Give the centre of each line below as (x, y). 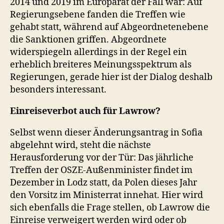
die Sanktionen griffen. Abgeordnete (88, 39)
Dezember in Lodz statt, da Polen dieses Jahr (103, 182)
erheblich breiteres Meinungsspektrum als (101, 64)
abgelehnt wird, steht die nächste (80, 145)
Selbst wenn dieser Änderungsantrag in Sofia (106, 132)
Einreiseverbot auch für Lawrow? (85, 111)
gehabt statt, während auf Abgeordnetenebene (109, 27)
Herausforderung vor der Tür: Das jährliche (102, 157)
